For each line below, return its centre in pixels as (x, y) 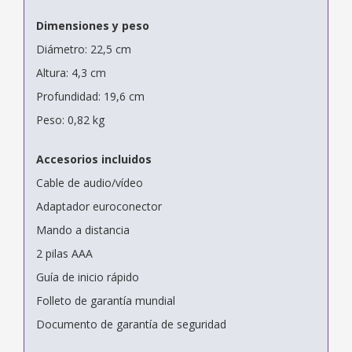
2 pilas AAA (64, 253)
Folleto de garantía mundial (106, 300)
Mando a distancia (83, 229)
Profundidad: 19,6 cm (90, 96)
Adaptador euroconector (99, 206)
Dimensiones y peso (93, 25)
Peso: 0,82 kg (70, 119)
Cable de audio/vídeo (90, 182)
